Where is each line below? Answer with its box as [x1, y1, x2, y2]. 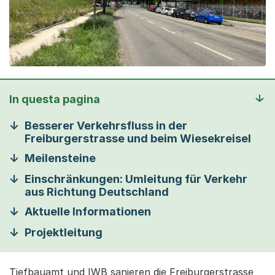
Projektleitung [25, 225, 103, 239]
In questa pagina [9, 92, 100, 106]
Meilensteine [25, 151, 96, 165]
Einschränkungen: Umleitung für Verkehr [25, 172, 247, 185]
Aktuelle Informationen [25, 204, 151, 218]
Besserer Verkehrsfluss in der [25, 118, 187, 132]
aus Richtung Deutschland [25, 185, 169, 198]
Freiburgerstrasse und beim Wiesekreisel [25, 131, 251, 145]
